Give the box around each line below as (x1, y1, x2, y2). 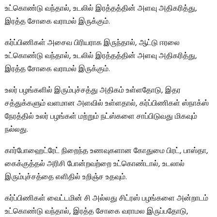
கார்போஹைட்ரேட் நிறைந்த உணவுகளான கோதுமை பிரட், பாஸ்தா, (5, 144, 208, 157)
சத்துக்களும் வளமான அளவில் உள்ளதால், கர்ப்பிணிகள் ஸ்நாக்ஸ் (5, 97, 209, 110)
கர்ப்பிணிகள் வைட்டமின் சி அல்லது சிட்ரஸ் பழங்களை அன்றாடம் (5, 192, 208, 205)
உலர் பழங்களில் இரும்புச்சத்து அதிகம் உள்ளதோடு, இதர (5, 84, 181, 97)
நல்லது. (5, 123, 28, 136)
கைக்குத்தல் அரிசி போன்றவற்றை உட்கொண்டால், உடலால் (5, 157, 185, 170)
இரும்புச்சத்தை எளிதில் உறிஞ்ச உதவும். (5, 170, 127, 184)
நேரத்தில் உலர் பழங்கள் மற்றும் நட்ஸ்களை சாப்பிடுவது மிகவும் (5, 110, 197, 123)
